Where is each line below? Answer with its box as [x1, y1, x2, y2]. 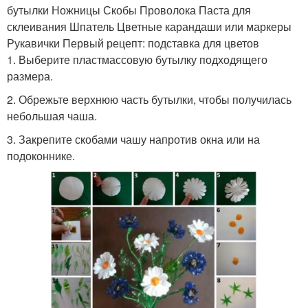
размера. [7, 67, 53, 84]
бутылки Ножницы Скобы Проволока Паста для [7, 1, 251, 18]
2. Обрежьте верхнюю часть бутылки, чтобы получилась [7, 91, 291, 107]
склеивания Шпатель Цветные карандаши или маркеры [7, 18, 291, 34]
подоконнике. [7, 147, 75, 164]
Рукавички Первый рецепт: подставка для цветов [7, 34, 259, 51]
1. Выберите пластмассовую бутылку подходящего [7, 51, 267, 67]
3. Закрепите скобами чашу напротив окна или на [7, 131, 260, 147]
